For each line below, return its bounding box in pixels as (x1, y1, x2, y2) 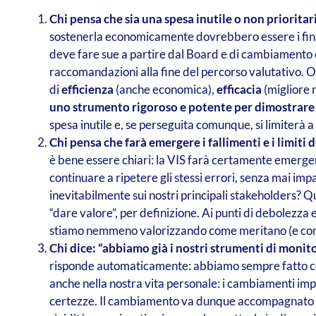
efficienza (61, 82, 114, 97)
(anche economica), (113, 82, 217, 97)
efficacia (216, 82, 262, 97)
